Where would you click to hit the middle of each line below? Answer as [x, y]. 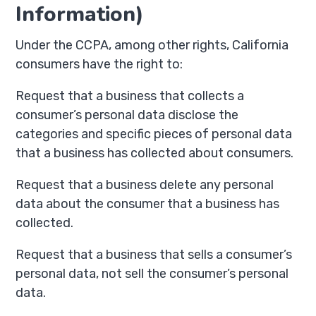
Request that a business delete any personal [145, 185]
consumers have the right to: [99, 64]
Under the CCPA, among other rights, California [152, 45]
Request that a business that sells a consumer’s [154, 255]
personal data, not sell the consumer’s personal [152, 274]
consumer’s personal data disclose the [127, 115]
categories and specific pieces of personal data [154, 134]
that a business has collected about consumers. [155, 153]
